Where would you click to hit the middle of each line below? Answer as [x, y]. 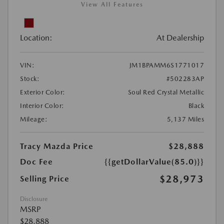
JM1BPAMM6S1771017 [166, 65]
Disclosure [34, 199]
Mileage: [34, 119]
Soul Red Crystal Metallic [166, 92]
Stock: [30, 78]
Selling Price [45, 178]
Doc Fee [36, 161]
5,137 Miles [185, 119]
